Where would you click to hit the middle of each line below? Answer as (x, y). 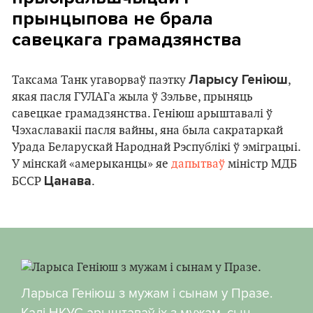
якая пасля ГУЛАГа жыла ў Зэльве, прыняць (132, 97)
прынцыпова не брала (112, 18)
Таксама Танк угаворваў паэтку (100, 80)
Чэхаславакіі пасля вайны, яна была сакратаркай (147, 130)
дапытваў (198, 164)
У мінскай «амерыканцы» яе (92, 164)
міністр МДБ (261, 164)
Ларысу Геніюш (238, 79)
